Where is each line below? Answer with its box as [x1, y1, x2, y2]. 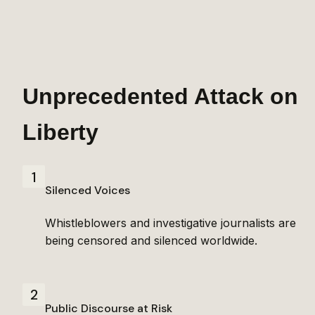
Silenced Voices [45, 183, 130, 198]
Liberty [22, 119, 98, 145]
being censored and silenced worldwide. [45, 233, 257, 247]
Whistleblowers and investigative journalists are [45, 215, 296, 230]
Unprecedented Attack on [22, 83, 298, 109]
